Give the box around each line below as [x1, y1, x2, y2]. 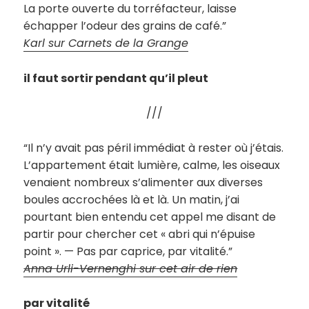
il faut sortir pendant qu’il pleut [23, 70, 209, 86]
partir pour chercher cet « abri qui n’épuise [23, 226, 256, 242]
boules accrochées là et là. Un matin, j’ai [23, 191, 240, 208]
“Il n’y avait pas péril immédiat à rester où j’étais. [23, 139, 284, 156]
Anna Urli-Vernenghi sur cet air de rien [23, 260, 238, 277]
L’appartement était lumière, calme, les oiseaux [23, 157, 281, 173]
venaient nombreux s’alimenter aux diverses [23, 174, 263, 190]
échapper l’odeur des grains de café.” [23, 18, 227, 34]
